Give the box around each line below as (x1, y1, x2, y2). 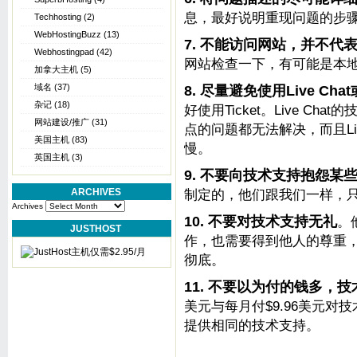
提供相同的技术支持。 (184, 317, 320, 333)
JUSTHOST (70, 223, 121, 234)
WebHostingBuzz (34, 29, 101, 39)
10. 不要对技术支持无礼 (184, 214, 337, 229)
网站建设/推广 (34, 117, 89, 127)
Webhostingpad (34, 47, 94, 57)
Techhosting (34, 12, 81, 22)
